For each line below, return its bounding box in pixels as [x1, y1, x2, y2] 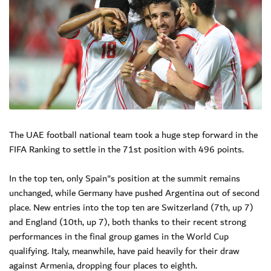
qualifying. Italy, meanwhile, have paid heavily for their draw [9, 243, 240, 259]
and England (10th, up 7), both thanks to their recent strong [9, 214, 246, 230]
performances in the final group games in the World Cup [9, 228, 229, 244]
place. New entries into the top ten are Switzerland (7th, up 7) [9, 199, 253, 215]
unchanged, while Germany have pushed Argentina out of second [9, 184, 260, 201]
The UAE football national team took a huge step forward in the [9, 126, 258, 143]
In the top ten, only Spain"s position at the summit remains [9, 170, 240, 186]
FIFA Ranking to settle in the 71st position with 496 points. [9, 141, 244, 157]
